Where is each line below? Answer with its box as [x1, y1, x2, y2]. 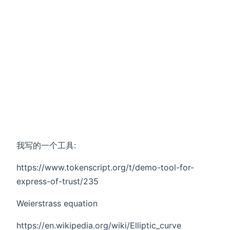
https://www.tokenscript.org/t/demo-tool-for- [16, 162, 194, 173]
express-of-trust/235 [16, 176, 99, 187]
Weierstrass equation [16, 198, 98, 209]
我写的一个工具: [16, 140, 76, 151]
